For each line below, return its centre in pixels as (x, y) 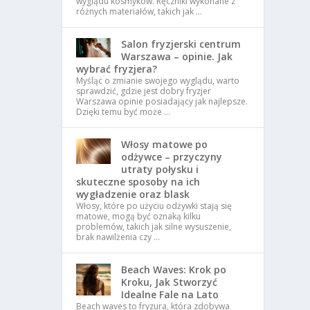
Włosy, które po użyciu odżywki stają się (154, 206)
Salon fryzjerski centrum (181, 44)
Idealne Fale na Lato (170, 294)
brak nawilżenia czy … (118, 237)
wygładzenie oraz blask (133, 194)
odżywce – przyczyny (172, 156)
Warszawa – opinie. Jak (177, 56)
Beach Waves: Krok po (174, 269)
